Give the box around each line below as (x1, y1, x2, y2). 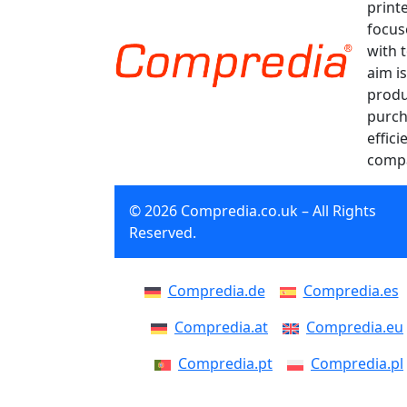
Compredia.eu (306, 317, 403, 337)
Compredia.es (303, 281, 399, 301)
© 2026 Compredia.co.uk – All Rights (129, 201, 376, 221)
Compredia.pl (311, 353, 403, 373)
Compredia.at (174, 317, 268, 337)
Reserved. (129, 223, 196, 243)
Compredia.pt (178, 353, 273, 373)
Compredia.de (167, 281, 265, 301)
